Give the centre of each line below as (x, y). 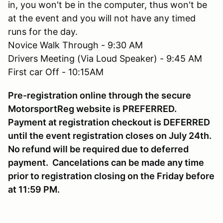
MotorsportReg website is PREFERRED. (92, 109)
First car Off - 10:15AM (56, 72)
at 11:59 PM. (35, 189)
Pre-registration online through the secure (100, 95)
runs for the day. (43, 31)
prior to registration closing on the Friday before (111, 176)
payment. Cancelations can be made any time (106, 162)
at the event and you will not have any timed (102, 18)
